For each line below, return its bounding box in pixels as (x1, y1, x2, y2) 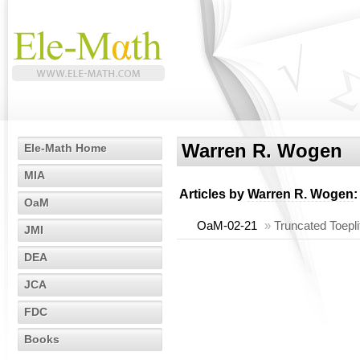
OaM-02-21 (197, 219, 257, 232)
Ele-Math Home (24, 141, 107, 154)
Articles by (179, 187, 247, 201)
